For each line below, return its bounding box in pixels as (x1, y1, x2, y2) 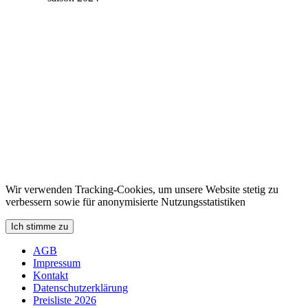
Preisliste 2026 (33, 294, 96, 306)
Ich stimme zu (11, 221, 68, 232)
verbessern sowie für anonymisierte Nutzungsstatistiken (5, 195, 245, 208)
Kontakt (33, 269, 68, 281)
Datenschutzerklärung (33, 281, 128, 294)
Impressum (33, 256, 80, 269)
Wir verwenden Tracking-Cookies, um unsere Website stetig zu (5, 183, 278, 195)
